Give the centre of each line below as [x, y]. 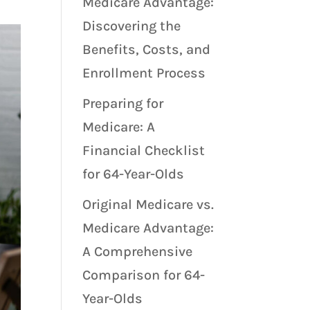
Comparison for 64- [144, 275]
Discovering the [132, 26]
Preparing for [123, 103]
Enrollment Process [144, 73]
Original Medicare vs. [148, 204]
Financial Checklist [144, 150]
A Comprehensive [138, 251]
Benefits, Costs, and [147, 49]
